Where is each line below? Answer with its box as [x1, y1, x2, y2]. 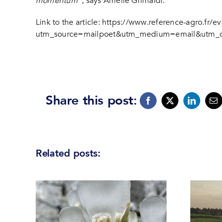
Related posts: [35, 147, 101, 161]
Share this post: [45, 91, 137, 110]
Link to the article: [35, 17, 102, 28]
